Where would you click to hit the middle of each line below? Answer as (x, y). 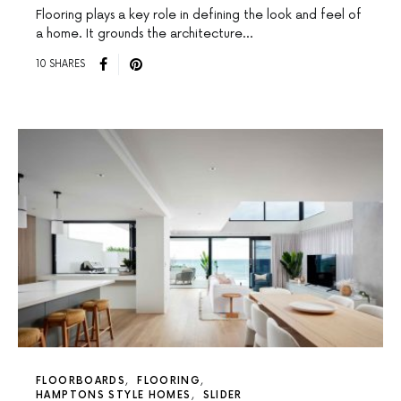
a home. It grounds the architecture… (144, 33)
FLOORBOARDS (81, 380)
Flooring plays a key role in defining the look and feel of (199, 14)
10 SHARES (60, 64)
